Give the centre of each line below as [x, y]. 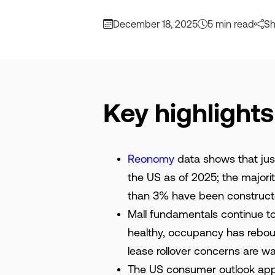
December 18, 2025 [155, 24]
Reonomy [151, 159]
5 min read [231, 24]
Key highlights [188, 113]
